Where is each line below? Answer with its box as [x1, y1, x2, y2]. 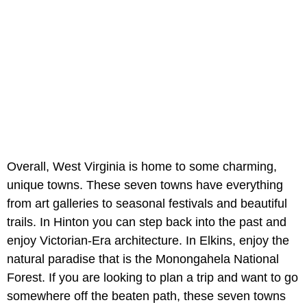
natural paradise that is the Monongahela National [7, 252, 279, 267]
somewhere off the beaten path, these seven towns [7, 289, 286, 304]
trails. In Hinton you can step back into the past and [7, 215, 286, 230]
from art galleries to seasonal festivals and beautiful [7, 197, 287, 211]
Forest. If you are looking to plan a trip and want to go [7, 271, 298, 285]
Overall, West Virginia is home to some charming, [7, 160, 277, 174]
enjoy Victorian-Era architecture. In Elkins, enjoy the [7, 234, 289, 248]
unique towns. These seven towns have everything [7, 178, 283, 193]
